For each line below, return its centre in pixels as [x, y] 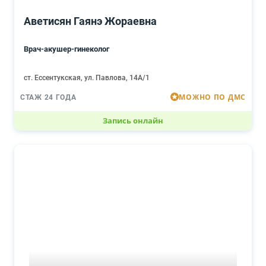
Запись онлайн [133, 121]
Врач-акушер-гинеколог [66, 49]
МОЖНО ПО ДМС [212, 97]
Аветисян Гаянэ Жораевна [90, 21]
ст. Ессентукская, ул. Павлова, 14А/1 [87, 78]
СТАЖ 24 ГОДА [48, 97]
